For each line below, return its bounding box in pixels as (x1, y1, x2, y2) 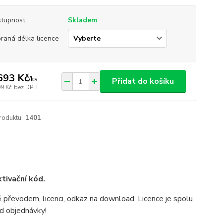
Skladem (67, 15, 97, 25)
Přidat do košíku (111, 76, 174, 87)
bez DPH (13, 83, 38, 91)
